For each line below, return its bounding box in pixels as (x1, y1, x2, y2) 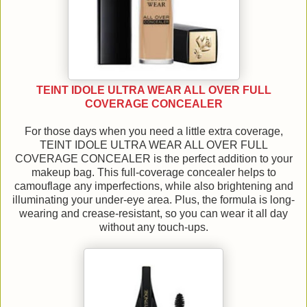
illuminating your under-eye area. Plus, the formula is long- (12, 193, 295, 206)
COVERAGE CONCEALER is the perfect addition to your (14, 152, 293, 164)
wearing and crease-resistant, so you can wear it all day (19, 207, 288, 219)
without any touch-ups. (99, 221, 208, 233)
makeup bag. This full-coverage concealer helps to (31, 166, 276, 178)
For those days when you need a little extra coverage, (24, 125, 283, 137)
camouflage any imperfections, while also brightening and (14, 180, 293, 192)
